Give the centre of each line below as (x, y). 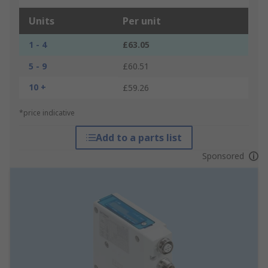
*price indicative (47, 113)
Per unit (142, 21)
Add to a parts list (138, 138)
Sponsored (223, 156)
